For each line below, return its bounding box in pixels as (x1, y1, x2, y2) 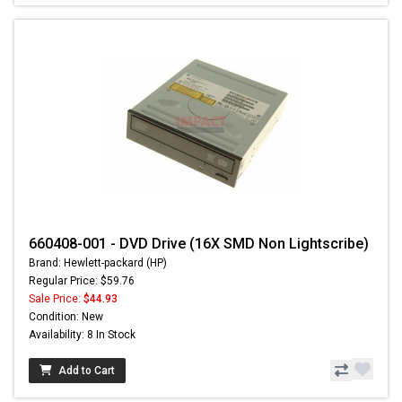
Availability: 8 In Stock (29, 328, 135, 342)
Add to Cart (58, 364, 115, 378)
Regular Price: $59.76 (29, 275, 135, 288)
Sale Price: (29, 293, 83, 306)
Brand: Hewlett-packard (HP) (29, 257, 167, 270)
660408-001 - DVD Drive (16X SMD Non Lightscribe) (29, 235, 369, 253)
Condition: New (29, 310, 103, 324)
